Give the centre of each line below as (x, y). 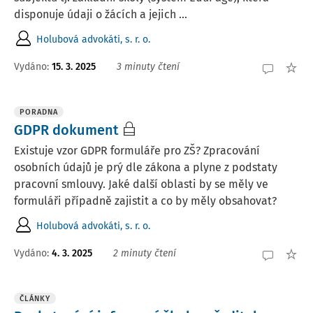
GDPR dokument (66, 130)
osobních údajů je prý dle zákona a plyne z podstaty (146, 167)
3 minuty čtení (148, 66)
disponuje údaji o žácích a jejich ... (101, 14)
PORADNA (39, 112)
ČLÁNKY (35, 299)
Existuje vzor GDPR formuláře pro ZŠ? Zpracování (137, 151)
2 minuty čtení (145, 253)
